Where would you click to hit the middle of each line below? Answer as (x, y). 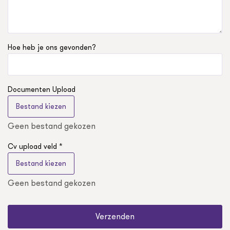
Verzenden (115, 217)
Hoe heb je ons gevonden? (52, 47)
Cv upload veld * (35, 147)
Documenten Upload (42, 90)
